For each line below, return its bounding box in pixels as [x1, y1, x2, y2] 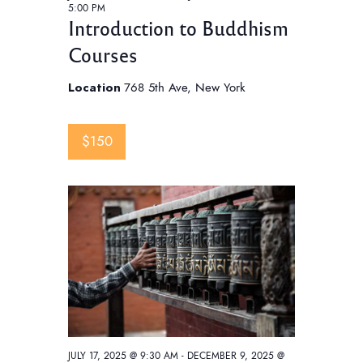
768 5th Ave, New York [124, 79, 246, 96]
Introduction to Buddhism [68, 15, 288, 40]
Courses [68, 41, 138, 66]
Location [68, 79, 124, 96]
